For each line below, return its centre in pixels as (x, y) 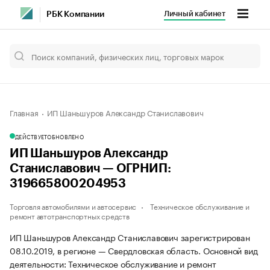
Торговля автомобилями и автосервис (73, 206)
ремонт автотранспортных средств (70, 215)
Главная (24, 112)
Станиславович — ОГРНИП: (90, 169)
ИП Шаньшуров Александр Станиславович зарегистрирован (130, 237)
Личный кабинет (194, 14)
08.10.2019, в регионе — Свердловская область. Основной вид (134, 250)
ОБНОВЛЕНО (65, 136)
